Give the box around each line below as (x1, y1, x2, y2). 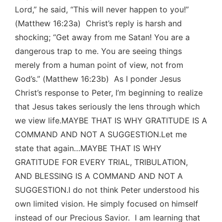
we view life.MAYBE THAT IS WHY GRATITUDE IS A (15, 115, 207, 125)
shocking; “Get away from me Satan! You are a (15, 32, 190, 42)
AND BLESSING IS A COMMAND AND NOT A (15, 170, 183, 181)
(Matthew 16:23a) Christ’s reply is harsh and (15, 18, 182, 28)
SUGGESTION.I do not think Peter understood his (15, 184, 199, 195)
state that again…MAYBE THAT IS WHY (15, 143, 162, 153)
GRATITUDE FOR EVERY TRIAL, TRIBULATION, (15, 157, 188, 167)
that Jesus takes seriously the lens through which (15, 101, 200, 111)
